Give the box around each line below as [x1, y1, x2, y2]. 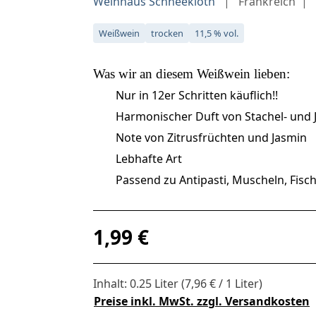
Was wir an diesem [93, 66, 197, 81]
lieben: [250, 66, 290, 81]
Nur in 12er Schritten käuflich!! [116, 87, 278, 103]
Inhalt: [93, 275, 130, 291]
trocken [151, 26, 183, 39]
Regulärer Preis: [92, 221, 178, 238]
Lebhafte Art [116, 150, 182, 166]
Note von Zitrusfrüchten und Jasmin [116, 129, 307, 145]
